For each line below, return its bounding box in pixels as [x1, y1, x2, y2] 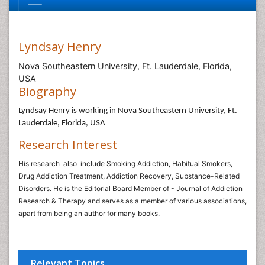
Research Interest [18, 137, 117, 153]
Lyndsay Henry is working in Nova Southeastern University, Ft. [18, 106, 237, 115]
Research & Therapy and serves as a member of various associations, [18, 196, 247, 205]
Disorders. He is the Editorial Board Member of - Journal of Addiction [18, 184, 243, 193]
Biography [18, 83, 76, 99]
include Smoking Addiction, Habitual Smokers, [80, 159, 232, 168]
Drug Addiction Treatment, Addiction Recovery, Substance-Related [18, 172, 240, 180]
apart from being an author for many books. [18, 209, 160, 218]
